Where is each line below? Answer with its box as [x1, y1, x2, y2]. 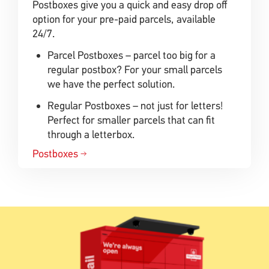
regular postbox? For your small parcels [47, 62, 222, 76]
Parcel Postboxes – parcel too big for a [47, 48, 216, 62]
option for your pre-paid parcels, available [32, 12, 216, 26]
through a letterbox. [47, 127, 134, 141]
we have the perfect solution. [47, 77, 175, 91]
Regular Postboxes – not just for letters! [47, 98, 223, 112]
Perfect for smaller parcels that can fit [47, 113, 215, 127]
